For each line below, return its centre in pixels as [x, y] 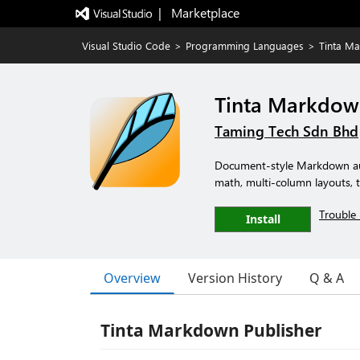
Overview [132, 278]
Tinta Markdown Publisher [211, 330]
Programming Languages [245, 45]
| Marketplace [198, 12]
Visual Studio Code [126, 45]
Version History [235, 278]
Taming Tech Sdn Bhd [286, 131]
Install [263, 219]
